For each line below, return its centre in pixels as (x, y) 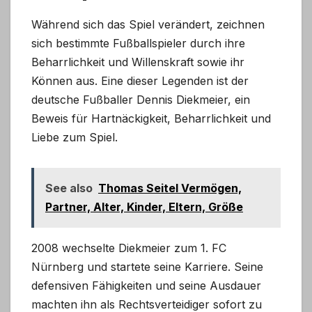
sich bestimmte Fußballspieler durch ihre (138, 44)
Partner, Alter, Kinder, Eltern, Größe (144, 207)
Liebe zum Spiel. (75, 138)
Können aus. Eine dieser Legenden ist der (140, 81)
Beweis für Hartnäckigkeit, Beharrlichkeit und (151, 119)
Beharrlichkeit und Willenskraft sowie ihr (138, 62)
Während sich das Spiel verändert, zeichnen (148, 25)
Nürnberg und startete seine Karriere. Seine (147, 267)
